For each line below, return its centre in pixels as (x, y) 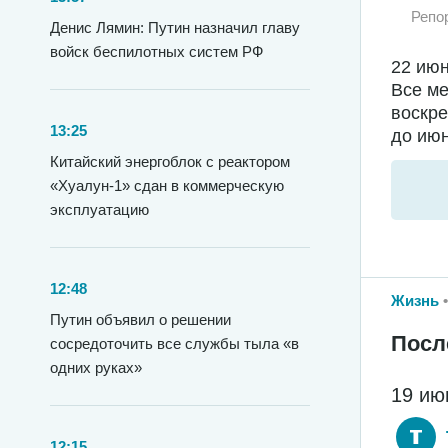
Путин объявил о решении (140, 319)
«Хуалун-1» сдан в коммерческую (167, 185)
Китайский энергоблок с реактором (170, 161)
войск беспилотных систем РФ (156, 51)
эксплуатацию (99, 209)
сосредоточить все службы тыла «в (174, 343)
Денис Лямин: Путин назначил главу (175, 27)
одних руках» (96, 367)
